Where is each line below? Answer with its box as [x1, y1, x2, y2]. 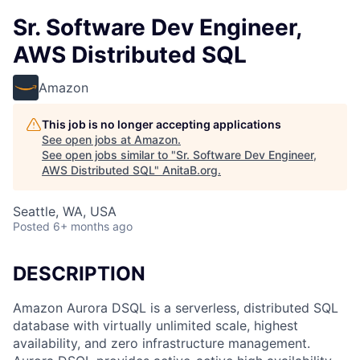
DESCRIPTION [13, 262, 145, 285]
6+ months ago [53, 219, 133, 233]
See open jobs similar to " [42, 148, 176, 162]
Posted [13, 219, 50, 233]
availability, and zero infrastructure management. [13, 334, 310, 351]
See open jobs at [42, 133, 134, 146]
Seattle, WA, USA [13, 203, 117, 219]
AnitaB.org [162, 163, 218, 177]
